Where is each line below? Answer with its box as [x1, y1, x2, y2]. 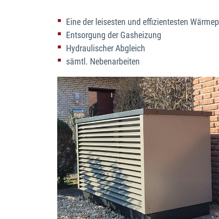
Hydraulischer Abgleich [66, 43, 145, 53]
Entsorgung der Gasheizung [66, 30, 161, 40]
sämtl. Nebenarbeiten [66, 56, 140, 66]
